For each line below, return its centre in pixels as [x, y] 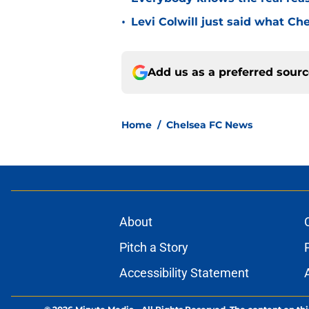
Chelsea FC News [209, 125]
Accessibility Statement [184, 273]
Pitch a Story [153, 248]
